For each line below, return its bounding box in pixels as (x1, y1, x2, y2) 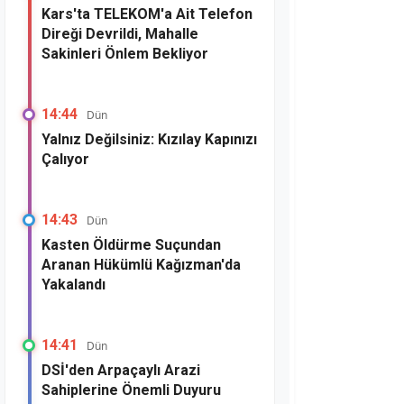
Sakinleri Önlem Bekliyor (41, 45, 208, 62)
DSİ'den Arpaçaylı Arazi (41, 362, 200, 379)
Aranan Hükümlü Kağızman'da (41, 256, 241, 273)
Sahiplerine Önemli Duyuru (41, 381, 221, 399)
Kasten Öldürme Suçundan (41, 236, 221, 253)
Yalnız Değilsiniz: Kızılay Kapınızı (41, 131, 257, 148)
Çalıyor (41, 151, 89, 168)
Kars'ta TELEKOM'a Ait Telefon (41, 5, 252, 23)
